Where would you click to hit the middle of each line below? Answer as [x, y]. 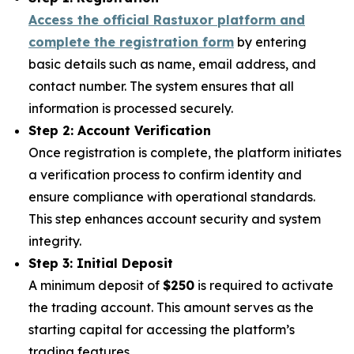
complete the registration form [131, 42]
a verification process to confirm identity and [165, 175]
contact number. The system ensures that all [161, 87]
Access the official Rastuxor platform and [167, 20]
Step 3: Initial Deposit [101, 264]
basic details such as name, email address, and [172, 64]
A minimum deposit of [96, 286]
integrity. [56, 241]
